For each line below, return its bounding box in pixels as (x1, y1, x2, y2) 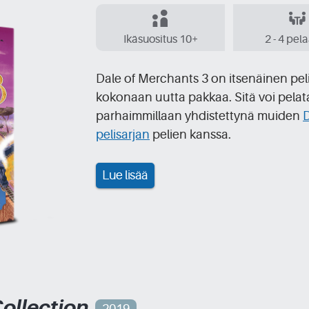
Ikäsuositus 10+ (123, 32, 198, 46)
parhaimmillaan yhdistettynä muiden (96, 108, 303, 123)
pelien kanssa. (150, 127, 231, 141)
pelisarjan (96, 127, 150, 141)
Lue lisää (102, 168, 148, 182)
